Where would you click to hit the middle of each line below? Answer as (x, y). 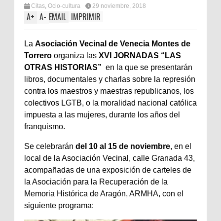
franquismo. (45, 127)
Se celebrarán (50, 147)
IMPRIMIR (86, 17)
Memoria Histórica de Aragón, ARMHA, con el (104, 194)
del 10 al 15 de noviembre (123, 147)
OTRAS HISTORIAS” (63, 68)
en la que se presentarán (147, 68)
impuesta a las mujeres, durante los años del (102, 115)
